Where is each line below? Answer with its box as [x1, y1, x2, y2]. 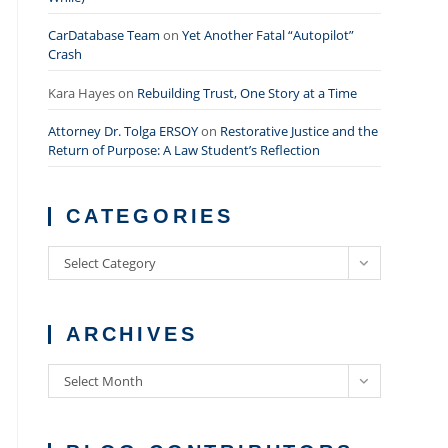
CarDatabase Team [47, 26, 160, 44]
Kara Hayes [47, 83, 115, 102]
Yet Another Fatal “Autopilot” [181, 26, 354, 44]
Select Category [63, 254, 156, 272]
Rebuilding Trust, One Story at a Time [136, 83, 357, 102]
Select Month [63, 372, 143, 390]
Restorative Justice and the [219, 122, 378, 140]
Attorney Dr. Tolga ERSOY [47, 122, 198, 140]
